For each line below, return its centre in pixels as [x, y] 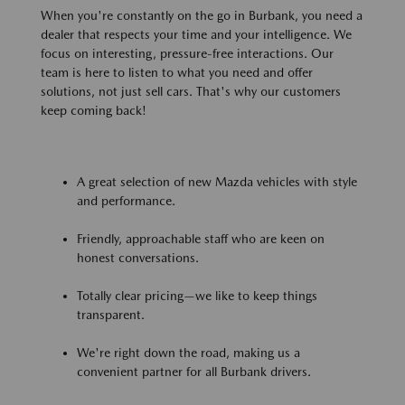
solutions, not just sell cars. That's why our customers [191, 91]
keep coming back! [94, 110]
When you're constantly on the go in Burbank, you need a [202, 15]
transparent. [111, 314]
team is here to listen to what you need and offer [177, 72]
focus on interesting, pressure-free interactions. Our [187, 53]
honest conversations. [138, 257]
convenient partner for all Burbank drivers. [194, 371]
